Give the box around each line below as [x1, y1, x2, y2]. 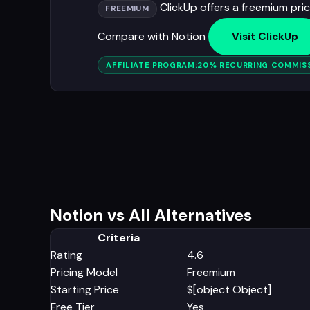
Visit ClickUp [232, 29, 298, 44]
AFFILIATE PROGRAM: [106, 60, 198, 70]
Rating [51, 247, 82, 262]
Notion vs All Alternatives [50, 203, 252, 226]
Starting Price [51, 282, 119, 297]
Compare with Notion [98, 28, 206, 44]
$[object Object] [187, 282, 271, 297]
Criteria [98, 230, 140, 245]
